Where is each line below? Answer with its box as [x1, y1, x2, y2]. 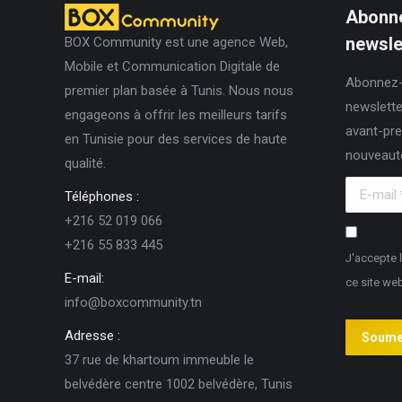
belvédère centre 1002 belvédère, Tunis [65, 375, 293, 392]
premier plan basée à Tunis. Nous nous [65, 82, 293, 99]
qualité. [65, 154, 106, 171]
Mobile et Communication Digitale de [65, 57, 280, 74]
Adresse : [65, 327, 120, 344]
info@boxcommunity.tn [65, 293, 202, 310]
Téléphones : [65, 188, 139, 205]
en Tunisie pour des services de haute [65, 130, 287, 147]
